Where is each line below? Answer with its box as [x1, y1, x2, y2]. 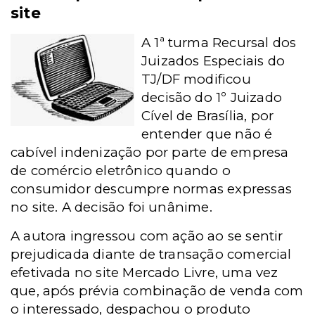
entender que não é [141, 126, 273, 142]
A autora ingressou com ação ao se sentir [11, 228, 283, 244]
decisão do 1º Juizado [141, 89, 282, 105]
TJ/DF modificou [141, 71, 251, 87]
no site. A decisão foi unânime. [11, 199, 212, 215]
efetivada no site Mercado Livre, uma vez [11, 264, 278, 281]
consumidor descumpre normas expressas [11, 181, 292, 197]
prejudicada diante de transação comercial [11, 246, 292, 262]
